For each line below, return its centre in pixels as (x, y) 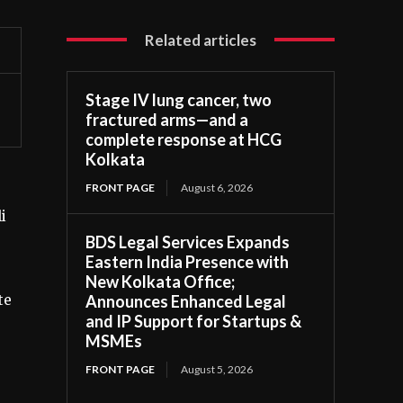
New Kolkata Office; (161, 281)
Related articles (201, 40)
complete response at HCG (184, 139)
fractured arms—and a (167, 119)
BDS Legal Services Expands (188, 242)
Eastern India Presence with (188, 261)
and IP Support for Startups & (194, 321)
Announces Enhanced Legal (186, 301)
